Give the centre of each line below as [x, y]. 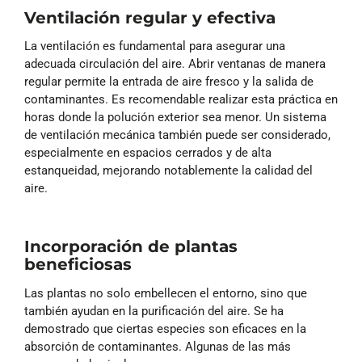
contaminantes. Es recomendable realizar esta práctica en [181, 100]
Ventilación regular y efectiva [150, 17]
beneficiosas [78, 265]
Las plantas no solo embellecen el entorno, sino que [166, 293]
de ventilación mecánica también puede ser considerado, [177, 135]
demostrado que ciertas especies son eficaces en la [165, 328]
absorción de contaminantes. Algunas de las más [158, 346]
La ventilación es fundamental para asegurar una [155, 46]
